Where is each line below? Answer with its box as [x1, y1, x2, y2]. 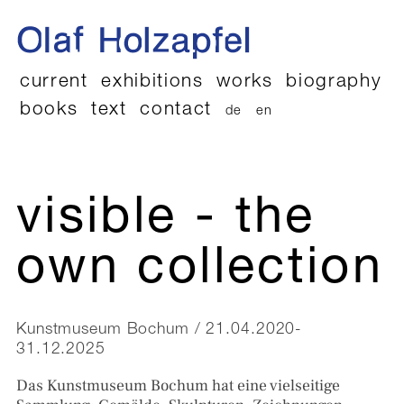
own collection [16, 246, 384, 298]
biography [286, 73, 382, 93]
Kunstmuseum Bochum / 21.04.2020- [16, 322, 303, 339]
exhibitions [101, 73, 204, 93]
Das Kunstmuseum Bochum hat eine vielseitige [16, 374, 340, 396]
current [20, 73, 88, 93]
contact [140, 101, 212, 121]
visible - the [16, 196, 316, 247]
